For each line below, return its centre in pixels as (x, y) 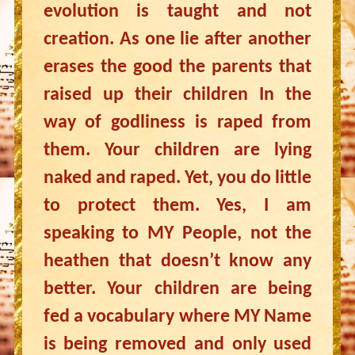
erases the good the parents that (177, 67)
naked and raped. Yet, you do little (177, 178)
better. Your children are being (177, 289)
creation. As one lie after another (177, 40)
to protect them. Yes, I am (177, 206)
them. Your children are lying (177, 151)
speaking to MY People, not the (177, 234)
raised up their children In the (177, 95)
